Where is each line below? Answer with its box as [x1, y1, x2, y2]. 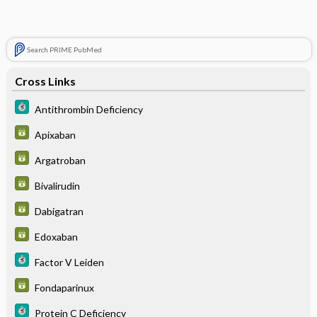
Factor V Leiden [34, 255, 104, 268]
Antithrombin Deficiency [34, 103, 143, 115]
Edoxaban [34, 230, 78, 243]
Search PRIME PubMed [26, 45, 102, 54]
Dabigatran [34, 204, 83, 217]
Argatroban [34, 154, 86, 166]
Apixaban [34, 128, 76, 141]
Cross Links [14, 74, 76, 88]
